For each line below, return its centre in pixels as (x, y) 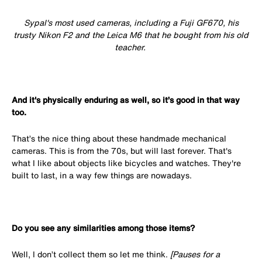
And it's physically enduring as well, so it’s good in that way (126, 99)
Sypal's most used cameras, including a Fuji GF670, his (131, 22)
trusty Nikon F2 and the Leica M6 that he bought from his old (131, 35)
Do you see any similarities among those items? (103, 227)
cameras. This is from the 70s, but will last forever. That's (122, 150)
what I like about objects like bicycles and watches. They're (126, 163)
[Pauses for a (195, 254)
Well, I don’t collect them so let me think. (91, 254)
